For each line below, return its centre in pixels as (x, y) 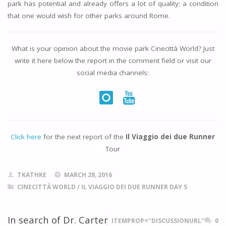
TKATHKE (32, 175)
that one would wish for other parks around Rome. (89, 15)
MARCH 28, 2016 (88, 175)
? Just (206, 48)
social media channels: (113, 72)
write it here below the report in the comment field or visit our (113, 60)
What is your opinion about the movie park (81, 48)
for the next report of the (84, 137)
